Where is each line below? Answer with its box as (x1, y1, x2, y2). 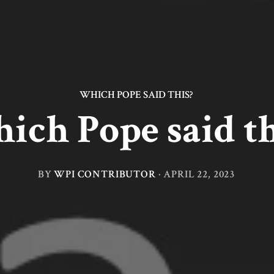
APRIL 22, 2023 (163, 167, 235, 181)
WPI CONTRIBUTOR (54, 167, 156, 181)
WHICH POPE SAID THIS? (80, 87, 193, 101)
